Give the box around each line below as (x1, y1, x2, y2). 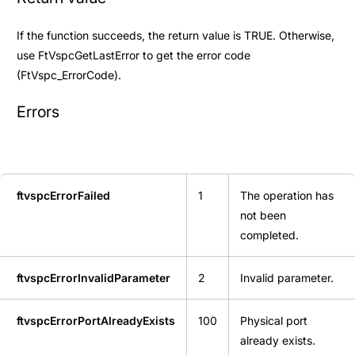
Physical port (240, 313, 307, 327)
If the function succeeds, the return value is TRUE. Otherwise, (17, 28, 334, 42)
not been (240, 208, 286, 222)
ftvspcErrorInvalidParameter (17, 270, 170, 284)
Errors (17, 101, 59, 121)
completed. (240, 227, 299, 242)
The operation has (240, 188, 334, 202)
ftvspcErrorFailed (17, 188, 110, 202)
